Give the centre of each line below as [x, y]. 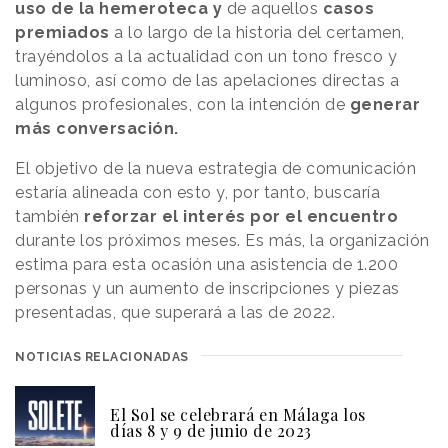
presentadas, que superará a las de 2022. [177, 313]
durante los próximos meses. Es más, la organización [222, 241]
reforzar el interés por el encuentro [241, 217]
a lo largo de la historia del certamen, [257, 33]
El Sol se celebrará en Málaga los [238, 415]
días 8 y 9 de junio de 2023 [211, 431]
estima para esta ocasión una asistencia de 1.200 [206, 265]
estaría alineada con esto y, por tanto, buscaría [197, 193]
